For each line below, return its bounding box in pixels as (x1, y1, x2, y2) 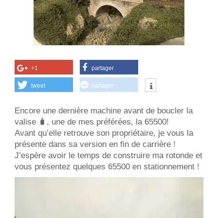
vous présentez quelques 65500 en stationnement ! (15, 162, 202, 171)
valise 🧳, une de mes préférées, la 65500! (15, 117, 171, 127)
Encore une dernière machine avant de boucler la (15, 106, 193, 115)
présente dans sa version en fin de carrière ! (15, 139, 178, 149)
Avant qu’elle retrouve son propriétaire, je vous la (15, 128, 193, 138)
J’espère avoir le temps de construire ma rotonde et (15, 150, 202, 160)
